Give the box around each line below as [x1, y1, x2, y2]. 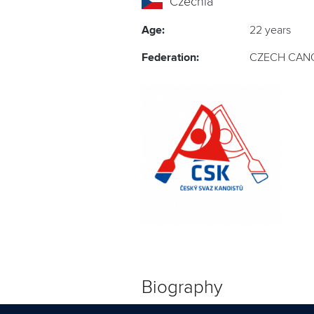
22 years [250, 25, 291, 36]
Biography [142, 278, 223, 297]
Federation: [142, 52, 199, 64]
